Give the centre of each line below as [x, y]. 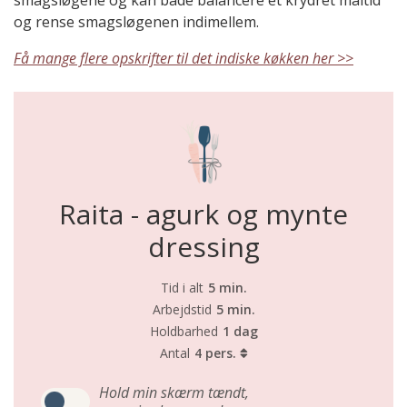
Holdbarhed [184, 332]
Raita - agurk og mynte [203, 214]
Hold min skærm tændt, [174, 393]
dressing [203, 247]
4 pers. [217, 353]
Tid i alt [182, 288]
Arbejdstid [182, 310]
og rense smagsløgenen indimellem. [136, 22]
